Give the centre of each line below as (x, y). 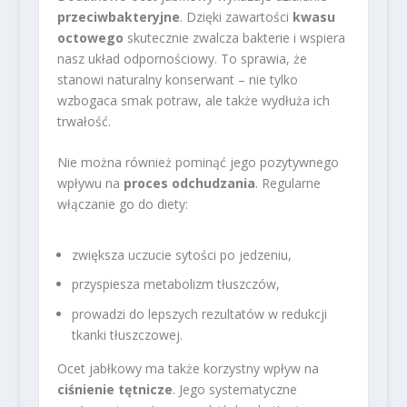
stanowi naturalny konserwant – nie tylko (177, 79)
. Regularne (288, 184)
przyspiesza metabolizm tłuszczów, (175, 284)
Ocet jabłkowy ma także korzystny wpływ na (188, 369)
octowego (90, 37)
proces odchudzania (189, 184)
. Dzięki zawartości (236, 16)
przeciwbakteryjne (118, 16)
